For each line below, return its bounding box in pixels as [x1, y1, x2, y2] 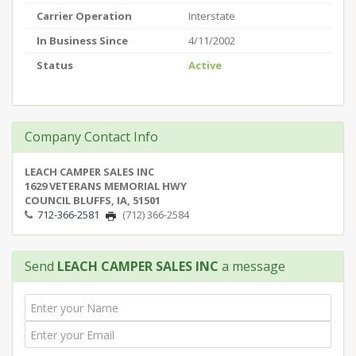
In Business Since [37, 33, 128, 48]
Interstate [188, 9, 235, 23]
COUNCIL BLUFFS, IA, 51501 [25, 193, 161, 207]
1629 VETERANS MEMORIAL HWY [25, 179, 187, 193]
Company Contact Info [25, 128, 158, 145]
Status [37, 58, 73, 72]
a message [219, 257, 285, 275]
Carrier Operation [37, 9, 132, 23]
